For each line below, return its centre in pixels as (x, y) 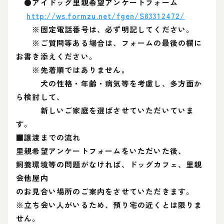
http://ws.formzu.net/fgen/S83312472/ (106, 16)
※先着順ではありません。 (73, 70)
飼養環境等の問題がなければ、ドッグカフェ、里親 (109, 164)
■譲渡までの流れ (48, 137)
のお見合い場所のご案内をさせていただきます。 (105, 191)
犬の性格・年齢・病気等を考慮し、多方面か (109, 83)
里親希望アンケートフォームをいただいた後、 (101, 151)
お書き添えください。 (56, 56)
